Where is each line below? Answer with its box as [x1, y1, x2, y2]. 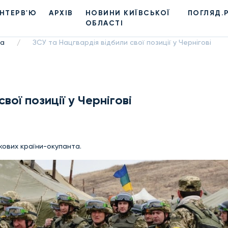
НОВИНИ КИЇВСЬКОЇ [85, 9, 170, 17]
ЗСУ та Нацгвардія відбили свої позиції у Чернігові [32, 38, 211, 46]
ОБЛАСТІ [85, 19, 124, 27]
